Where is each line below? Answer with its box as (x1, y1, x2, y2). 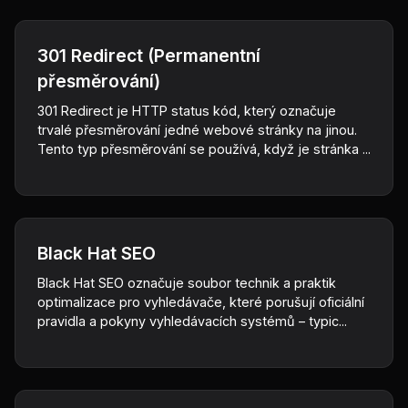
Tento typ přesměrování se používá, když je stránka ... (37, 141, 371, 157)
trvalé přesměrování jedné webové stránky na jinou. (37, 122, 357, 138)
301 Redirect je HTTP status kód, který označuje (37, 103, 336, 118)
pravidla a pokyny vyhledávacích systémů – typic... (37, 313, 347, 329)
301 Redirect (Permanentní (37, 45, 260, 66)
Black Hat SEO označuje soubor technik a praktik (37, 275, 336, 291)
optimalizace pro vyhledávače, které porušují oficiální (37, 294, 364, 310)
